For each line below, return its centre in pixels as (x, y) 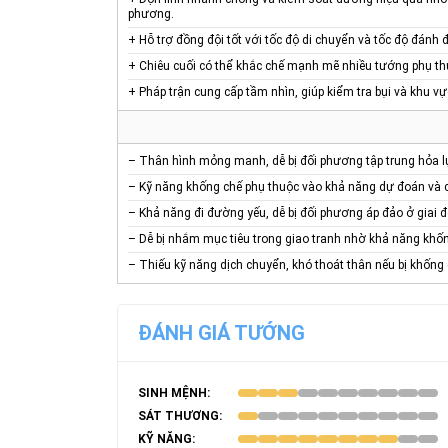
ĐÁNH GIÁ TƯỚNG (221, 332)
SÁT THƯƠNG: (180, 415)
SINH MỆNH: (174, 392)
